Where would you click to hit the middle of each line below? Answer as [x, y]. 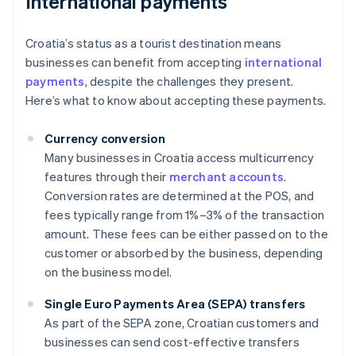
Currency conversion [105, 139]
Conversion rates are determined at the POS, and [180, 196]
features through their [107, 177]
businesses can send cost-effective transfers [172, 342]
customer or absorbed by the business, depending [184, 253]
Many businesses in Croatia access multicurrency [180, 158]
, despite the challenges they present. [189, 81]
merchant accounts [226, 177]
